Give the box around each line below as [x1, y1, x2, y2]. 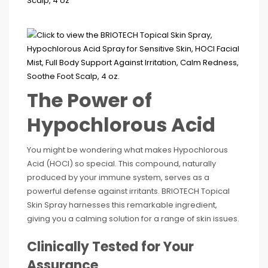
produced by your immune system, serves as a [27, 172, 209, 184]
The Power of [27, 87, 152, 114]
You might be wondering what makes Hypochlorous [27, 144, 228, 156]
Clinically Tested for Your [27, 237, 194, 257]
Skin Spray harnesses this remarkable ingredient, [27, 199, 217, 211]
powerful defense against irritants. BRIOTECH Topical [27, 185, 230, 197]
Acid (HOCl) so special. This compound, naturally [27, 158, 216, 170]
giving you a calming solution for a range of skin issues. [27, 213, 239, 225]
